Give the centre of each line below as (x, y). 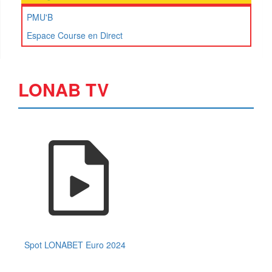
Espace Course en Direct (75, 36)
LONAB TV (63, 90)
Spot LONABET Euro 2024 (75, 245)
